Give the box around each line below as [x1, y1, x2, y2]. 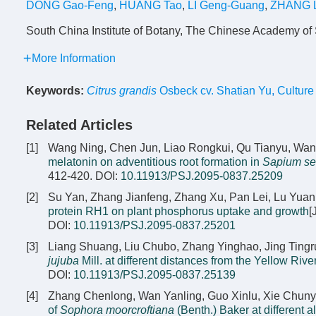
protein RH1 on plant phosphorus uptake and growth [48, 205, 309, 217]
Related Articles [26, 117, 133, 133]
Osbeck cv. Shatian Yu [157, 85, 272, 97]
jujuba [48, 255, 79, 267]
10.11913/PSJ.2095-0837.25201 [73, 219, 236, 231]
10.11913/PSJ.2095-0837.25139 [73, 269, 236, 281]
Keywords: [26, 85, 84, 97]
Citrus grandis [87, 85, 157, 97]
